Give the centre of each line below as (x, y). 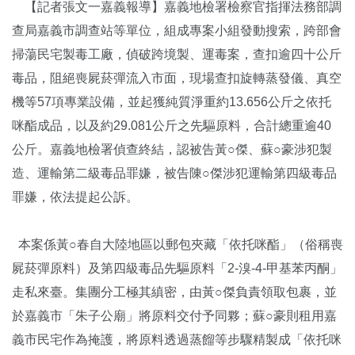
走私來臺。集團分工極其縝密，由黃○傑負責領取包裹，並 (174, 292)
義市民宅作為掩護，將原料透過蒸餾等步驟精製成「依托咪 (177, 339)
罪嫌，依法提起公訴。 (75, 197)
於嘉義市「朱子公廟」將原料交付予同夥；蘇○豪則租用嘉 (174, 315)
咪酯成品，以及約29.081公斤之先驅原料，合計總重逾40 (172, 125)
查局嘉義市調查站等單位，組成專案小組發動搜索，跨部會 (177, 30)
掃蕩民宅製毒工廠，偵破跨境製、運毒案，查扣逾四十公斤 (177, 54)
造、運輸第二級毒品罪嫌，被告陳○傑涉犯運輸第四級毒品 (174, 173)
